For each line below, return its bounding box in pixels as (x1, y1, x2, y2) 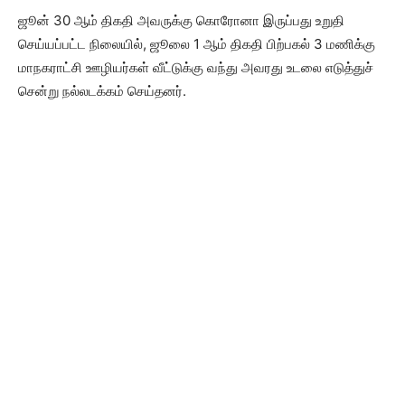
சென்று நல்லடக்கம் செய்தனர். (18, 82, 186, 100)
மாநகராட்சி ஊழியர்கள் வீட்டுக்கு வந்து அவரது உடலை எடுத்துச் (18, 59, 373, 77)
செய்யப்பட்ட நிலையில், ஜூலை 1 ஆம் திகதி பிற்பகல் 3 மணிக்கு (18, 35, 375, 53)
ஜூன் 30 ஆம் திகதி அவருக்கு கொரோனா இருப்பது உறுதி (18, 12, 344, 30)
